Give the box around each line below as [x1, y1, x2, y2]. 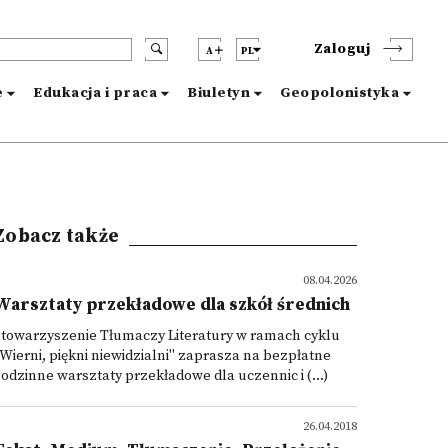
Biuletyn [187, 84, 250, 102]
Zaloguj [313, 40, 370, 58]
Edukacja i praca [33, 84, 157, 102]
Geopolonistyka [280, 84, 399, 102]
